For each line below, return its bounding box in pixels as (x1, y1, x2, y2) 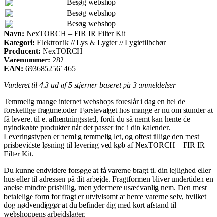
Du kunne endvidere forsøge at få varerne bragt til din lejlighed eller (4, 166, 211, 174)
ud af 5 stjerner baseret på (49, 80, 133, 89)
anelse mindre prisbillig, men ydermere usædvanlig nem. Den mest (4, 183, 207, 192)
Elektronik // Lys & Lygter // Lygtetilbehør (35, 38, 166, 46)
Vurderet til (4, 80, 39, 89)
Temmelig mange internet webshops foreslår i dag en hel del (4, 97, 187, 106)
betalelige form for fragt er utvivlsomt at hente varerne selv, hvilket (4, 192, 206, 201)
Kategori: (4, 38, 35, 46)
